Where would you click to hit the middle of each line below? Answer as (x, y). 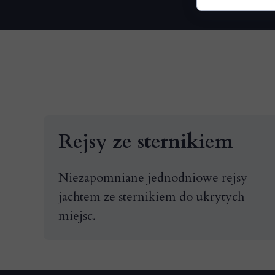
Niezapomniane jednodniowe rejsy (153, 178)
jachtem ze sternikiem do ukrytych (151, 197)
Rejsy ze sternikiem (146, 142)
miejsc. (77, 216)
